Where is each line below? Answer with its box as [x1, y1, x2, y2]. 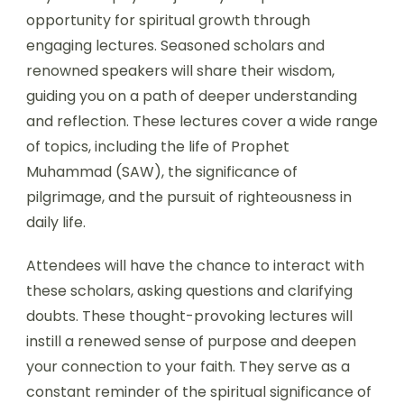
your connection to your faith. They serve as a [26, 355, 350, 377]
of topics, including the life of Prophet [26, 135, 289, 157]
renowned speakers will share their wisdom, [26, 60, 335, 81]
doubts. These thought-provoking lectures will [26, 305, 353, 326]
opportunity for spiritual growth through [26, 9, 310, 31]
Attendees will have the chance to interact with [26, 254, 364, 276]
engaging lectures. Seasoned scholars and [26, 34, 325, 56]
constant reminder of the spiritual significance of [26, 381, 372, 402]
